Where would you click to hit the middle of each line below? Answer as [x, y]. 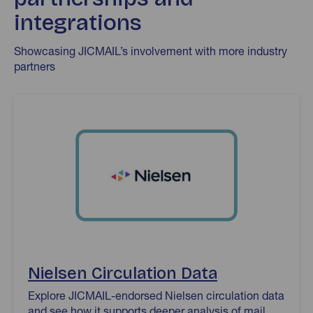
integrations [78, 23]
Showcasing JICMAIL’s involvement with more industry [151, 51]
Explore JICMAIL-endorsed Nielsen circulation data [156, 295]
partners [35, 66]
